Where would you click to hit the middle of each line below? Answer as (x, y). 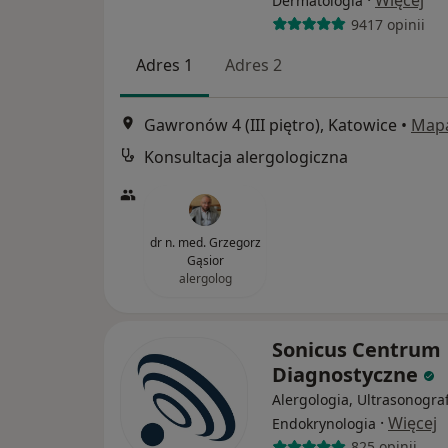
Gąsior (205, 260)
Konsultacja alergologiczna (246, 156)
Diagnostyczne (347, 374)
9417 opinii (387, 24)
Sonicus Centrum (356, 349)
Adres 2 (253, 65)
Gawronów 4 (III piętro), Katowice (270, 124)
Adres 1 (164, 65)
